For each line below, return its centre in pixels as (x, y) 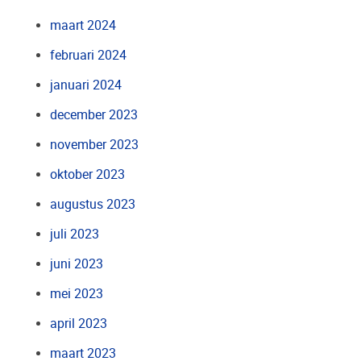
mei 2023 (77, 294)
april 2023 (79, 324)
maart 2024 (83, 26)
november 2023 (95, 145)
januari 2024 (86, 85)
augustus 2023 (93, 205)
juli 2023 (75, 234)
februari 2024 (89, 56)
